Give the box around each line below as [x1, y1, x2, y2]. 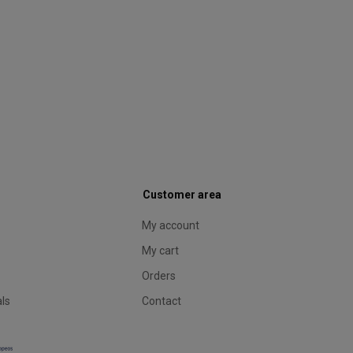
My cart [142, 244, 180, 257]
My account [142, 219, 200, 232]
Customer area [143, 188, 222, 201]
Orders [142, 269, 176, 282]
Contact [142, 295, 182, 307]
